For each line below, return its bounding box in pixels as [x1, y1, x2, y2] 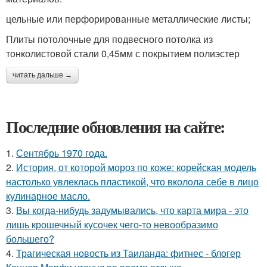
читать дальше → [13, 70, 72, 79]
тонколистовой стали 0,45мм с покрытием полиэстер [6, 46, 240, 60]
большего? [6, 231, 54, 246]
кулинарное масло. [6, 188, 90, 203]
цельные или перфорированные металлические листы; [6, 11, 250, 26]
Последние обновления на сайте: [6, 114, 225, 139]
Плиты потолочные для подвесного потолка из [6, 32, 213, 46]
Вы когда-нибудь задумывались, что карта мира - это [16, 203, 249, 217]
